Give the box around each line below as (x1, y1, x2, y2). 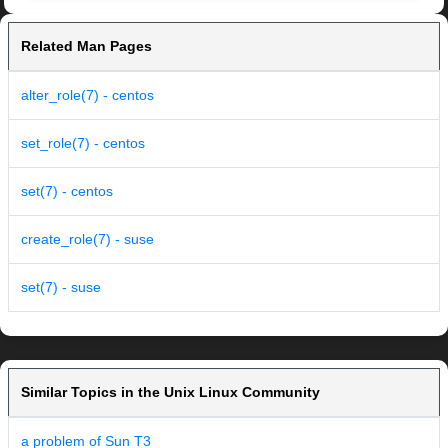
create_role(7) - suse (21, 231, 154, 248)
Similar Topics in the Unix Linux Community (21, 384, 320, 401)
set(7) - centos (21, 183, 113, 200)
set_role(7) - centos (21, 135, 145, 152)
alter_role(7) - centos (21, 87, 154, 104)
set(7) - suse (21, 279, 101, 296)
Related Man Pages (21, 38, 152, 55)
